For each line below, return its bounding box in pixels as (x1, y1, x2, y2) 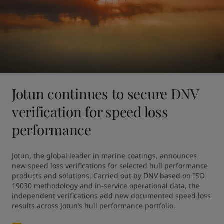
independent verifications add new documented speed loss (12, 191, 211, 200)
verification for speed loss (12, 102, 168, 121)
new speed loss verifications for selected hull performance (12, 161, 208, 170)
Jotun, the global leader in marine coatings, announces (12, 151, 197, 160)
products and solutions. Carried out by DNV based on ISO (12, 171, 205, 180)
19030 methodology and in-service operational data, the (12, 181, 200, 190)
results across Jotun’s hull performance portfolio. (12, 201, 175, 210)
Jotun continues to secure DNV (12, 84, 199, 103)
